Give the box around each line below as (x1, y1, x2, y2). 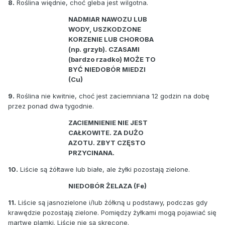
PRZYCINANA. (68, 148, 115, 157)
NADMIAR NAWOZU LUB (68, 15, 147, 23)
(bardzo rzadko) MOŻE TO (68, 55, 156, 63)
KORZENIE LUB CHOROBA (68, 35, 154, 43)
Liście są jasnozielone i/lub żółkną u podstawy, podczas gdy (16, 198, 207, 206)
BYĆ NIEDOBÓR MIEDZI (68, 65, 146, 73)
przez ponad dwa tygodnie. (8, 101, 94, 110)
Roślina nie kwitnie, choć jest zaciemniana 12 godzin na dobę (15, 91, 209, 100)
